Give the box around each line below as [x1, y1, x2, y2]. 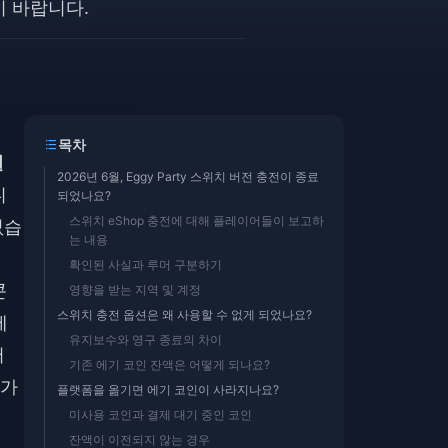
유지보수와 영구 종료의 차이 [69, 332, 222, 347]
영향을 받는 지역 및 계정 [69, 282, 201, 297]
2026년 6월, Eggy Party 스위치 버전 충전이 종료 [57, 169, 319, 184]
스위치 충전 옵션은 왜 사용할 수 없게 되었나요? [57, 307, 312, 322]
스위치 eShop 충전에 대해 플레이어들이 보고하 [69, 213, 324, 228]
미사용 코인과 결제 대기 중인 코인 [69, 407, 252, 422]
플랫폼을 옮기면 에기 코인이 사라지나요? [57, 382, 279, 397]
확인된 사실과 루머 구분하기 [69, 257, 222, 272]
